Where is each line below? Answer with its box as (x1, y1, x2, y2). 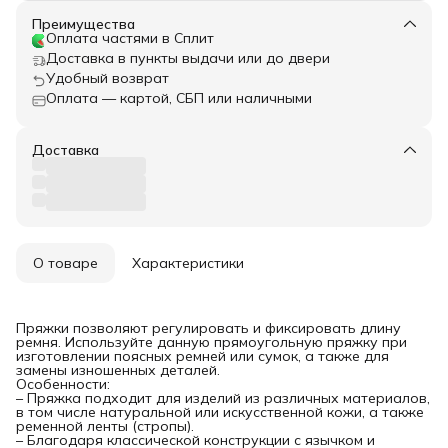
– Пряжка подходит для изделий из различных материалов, (16, 388, 430, 407)
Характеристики (132, 253, 244, 272)
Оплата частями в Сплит (46, 28, 214, 47)
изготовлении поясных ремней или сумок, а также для (16, 346, 389, 365)
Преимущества (32, 14, 135, 33)
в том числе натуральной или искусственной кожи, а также (16, 402, 424, 421)
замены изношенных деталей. (16, 360, 220, 379)
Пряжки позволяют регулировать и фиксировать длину (16, 318, 401, 337)
